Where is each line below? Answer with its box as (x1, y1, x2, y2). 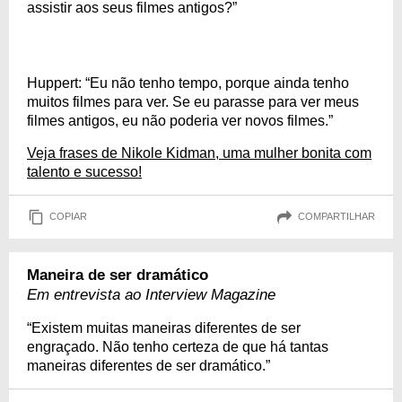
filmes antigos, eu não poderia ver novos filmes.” (27, 112, 333, 128)
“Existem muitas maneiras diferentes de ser (27, 319, 301, 336)
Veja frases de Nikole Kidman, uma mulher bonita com (27, 144, 371, 161)
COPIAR (49, 211, 87, 223)
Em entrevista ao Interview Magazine (27, 285, 275, 303)
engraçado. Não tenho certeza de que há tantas (27, 338, 328, 354)
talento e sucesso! (27, 163, 142, 179)
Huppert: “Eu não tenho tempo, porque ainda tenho (27, 74, 349, 91)
